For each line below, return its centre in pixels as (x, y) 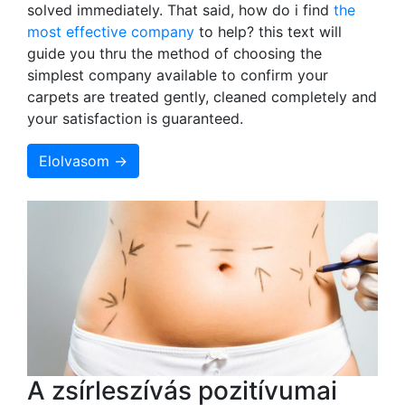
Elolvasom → (83, 160)
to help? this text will (268, 31)
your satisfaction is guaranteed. (135, 118)
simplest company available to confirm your (178, 75)
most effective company (111, 31)
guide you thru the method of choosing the (174, 53)
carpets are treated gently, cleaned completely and (202, 96)
